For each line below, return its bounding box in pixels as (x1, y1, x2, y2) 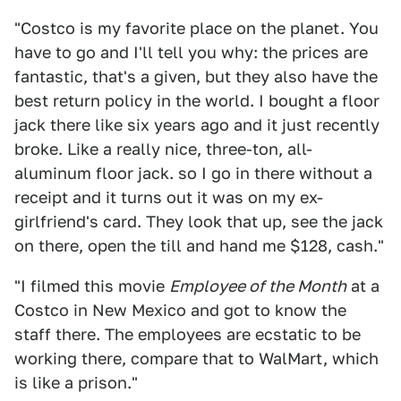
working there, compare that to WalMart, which (14, 349, 379, 368)
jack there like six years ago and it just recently (14, 115, 380, 134)
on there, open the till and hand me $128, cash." (14, 236, 384, 255)
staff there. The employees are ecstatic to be (14, 325, 361, 344)
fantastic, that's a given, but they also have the (14, 67, 378, 86)
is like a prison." (14, 373, 138, 392)
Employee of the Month (169, 277, 346, 295)
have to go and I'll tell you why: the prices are (14, 43, 368, 62)
